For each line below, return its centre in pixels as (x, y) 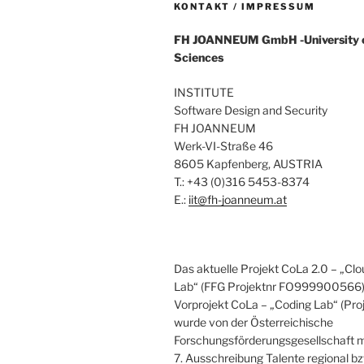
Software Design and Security (251, 110)
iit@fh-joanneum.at (238, 199)
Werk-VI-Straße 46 (223, 145)
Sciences (199, 57)
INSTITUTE (204, 92)
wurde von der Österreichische (253, 322)
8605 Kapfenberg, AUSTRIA (248, 163)
